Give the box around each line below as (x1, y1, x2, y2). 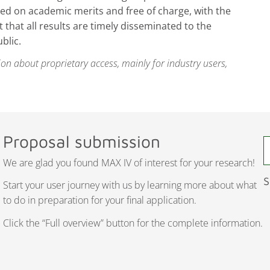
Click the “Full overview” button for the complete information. (3, 216, 263, 230)
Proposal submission (3, 131, 160, 152)
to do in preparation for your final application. (3, 193, 196, 207)
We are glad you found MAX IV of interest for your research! (3, 155, 255, 169)
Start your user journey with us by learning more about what (3, 178, 257, 192)
